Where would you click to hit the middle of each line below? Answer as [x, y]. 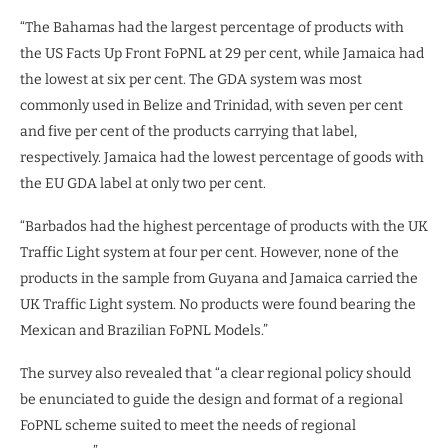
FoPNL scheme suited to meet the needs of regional [188, 425]
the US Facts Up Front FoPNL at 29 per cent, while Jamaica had [222, 53]
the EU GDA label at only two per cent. [143, 183]
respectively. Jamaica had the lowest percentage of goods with [222, 157]
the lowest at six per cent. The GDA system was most [191, 79]
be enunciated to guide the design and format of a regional [211, 399]
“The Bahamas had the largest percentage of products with [212, 27]
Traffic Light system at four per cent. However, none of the [209, 252]
